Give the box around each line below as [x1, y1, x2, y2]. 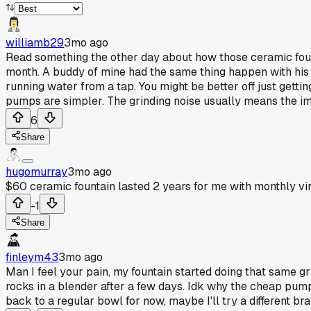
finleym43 [6, 249, 58, 264]
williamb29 [6, 35, 64, 50]
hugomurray [6, 164, 67, 179]
